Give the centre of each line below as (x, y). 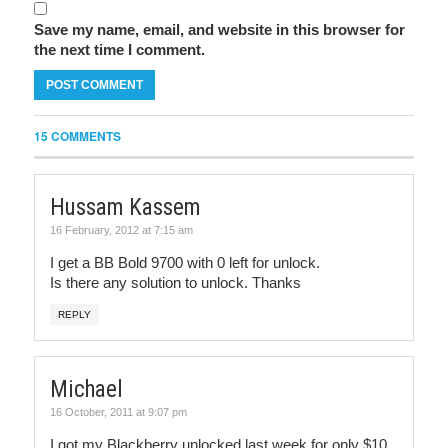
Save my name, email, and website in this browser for (219, 29)
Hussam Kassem (125, 207)
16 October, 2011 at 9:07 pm (118, 412)
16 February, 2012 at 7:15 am (121, 230)
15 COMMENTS (77, 136)
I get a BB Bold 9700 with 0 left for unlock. (185, 262)
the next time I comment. (119, 49)
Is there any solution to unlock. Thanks (175, 282)
